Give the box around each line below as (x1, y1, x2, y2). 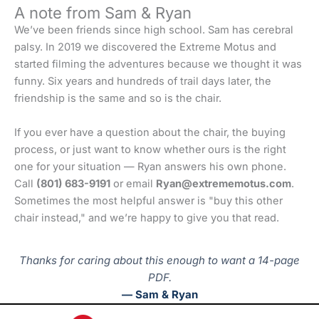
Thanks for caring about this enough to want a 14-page (19, 253, 300, 267)
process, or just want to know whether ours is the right (14, 142, 286, 156)
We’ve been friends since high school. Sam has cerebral (14, 23, 293, 37)
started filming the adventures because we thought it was (14, 58, 302, 71)
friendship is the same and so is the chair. (14, 92, 221, 105)
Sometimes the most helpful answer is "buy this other (14, 194, 283, 207)
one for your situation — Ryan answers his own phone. (14, 159, 286, 173)
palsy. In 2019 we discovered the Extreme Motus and (14, 41, 276, 54)
